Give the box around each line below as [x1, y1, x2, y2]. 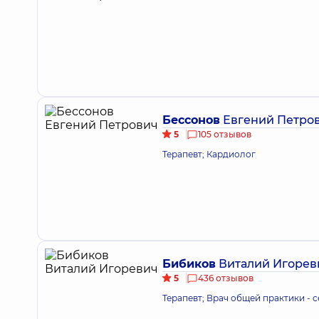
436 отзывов [198, 273, 253, 283]
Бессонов [162, 113, 220, 127]
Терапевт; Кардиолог [162, 149, 256, 159]
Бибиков [162, 257, 216, 271]
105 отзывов [198, 129, 251, 140]
